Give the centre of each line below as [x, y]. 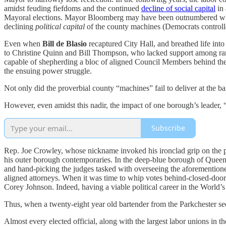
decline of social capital [178, 8]
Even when [23, 43]
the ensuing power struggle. [48, 71]
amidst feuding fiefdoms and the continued [73, 8]
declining [20, 26]
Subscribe [168, 128]
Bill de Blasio [65, 43]
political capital [60, 26]
